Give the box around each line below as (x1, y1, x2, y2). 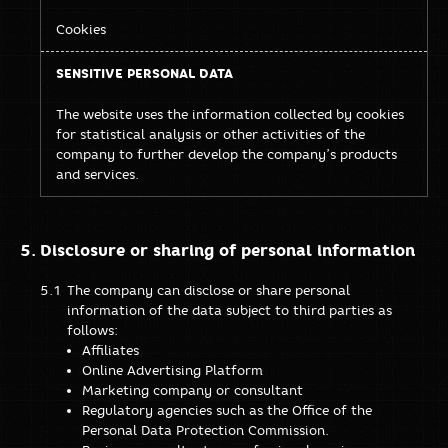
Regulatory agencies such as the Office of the (82, 401, 372, 418)
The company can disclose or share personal (67, 281, 350, 298)
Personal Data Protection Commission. (82, 421, 329, 438)
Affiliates (82, 341, 139, 358)
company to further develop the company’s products (56, 145, 397, 162)
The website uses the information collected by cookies (56, 105, 404, 122)
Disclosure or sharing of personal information (40, 239, 415, 261)
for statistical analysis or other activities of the (56, 125, 365, 142)
